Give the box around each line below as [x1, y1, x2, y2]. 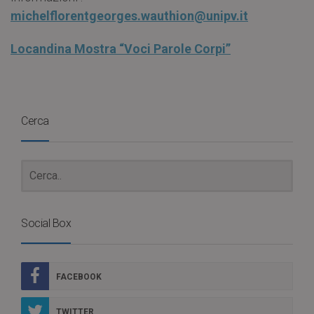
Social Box [21, 216, 71, 230]
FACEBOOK [56, 271, 102, 282]
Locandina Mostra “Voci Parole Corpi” [11, 41, 231, 56]
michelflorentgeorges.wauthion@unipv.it [11, 8, 248, 23]
